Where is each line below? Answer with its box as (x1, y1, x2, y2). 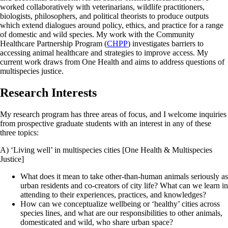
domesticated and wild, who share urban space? (20, 217, 173, 226)
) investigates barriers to (128, 39, 204, 48)
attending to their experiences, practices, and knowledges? (20, 190, 206, 199)
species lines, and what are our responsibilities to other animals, (20, 208, 222, 217)
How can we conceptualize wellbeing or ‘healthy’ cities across (20, 199, 220, 208)
